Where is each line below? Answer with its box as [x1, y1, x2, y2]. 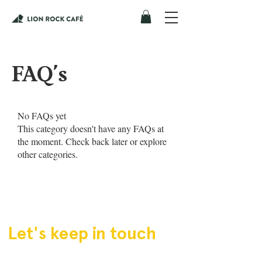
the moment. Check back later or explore [18, 135, 167, 147]
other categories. [18, 148, 78, 160]
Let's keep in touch [8, 223, 156, 244]
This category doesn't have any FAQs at [18, 122, 164, 135]
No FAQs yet [18, 109, 66, 122]
